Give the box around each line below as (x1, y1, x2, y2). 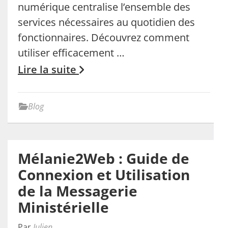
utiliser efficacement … (18, 46, 125, 60)
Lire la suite (18, 63, 79, 76)
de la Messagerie (18, 181, 137, 201)
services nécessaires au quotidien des (18, 15, 195, 29)
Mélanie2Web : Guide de (18, 149, 189, 168)
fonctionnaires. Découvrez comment (18, 31, 189, 44)
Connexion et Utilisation (18, 165, 190, 184)
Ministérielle (18, 197, 109, 217)
